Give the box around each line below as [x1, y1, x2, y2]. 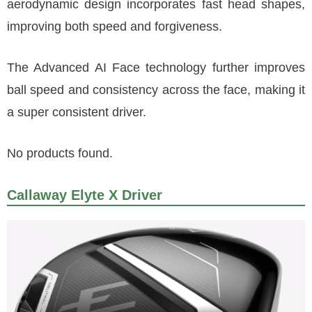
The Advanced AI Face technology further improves [7, 61, 305, 75]
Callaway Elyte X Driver [7, 187, 162, 203]
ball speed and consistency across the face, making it [7, 83, 305, 97]
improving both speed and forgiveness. [7, 19, 222, 33]
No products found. [7, 146, 113, 160]
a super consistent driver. [7, 105, 146, 119]
